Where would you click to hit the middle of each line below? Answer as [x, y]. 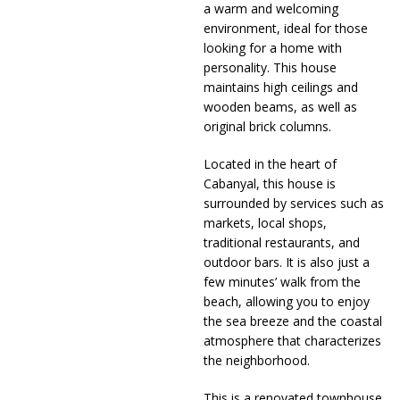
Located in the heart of [270, 164]
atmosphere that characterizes [292, 341]
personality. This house [270, 68]
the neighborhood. [256, 361]
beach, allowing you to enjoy [286, 302]
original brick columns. [267, 127]
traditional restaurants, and [281, 243]
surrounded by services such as [293, 204]
